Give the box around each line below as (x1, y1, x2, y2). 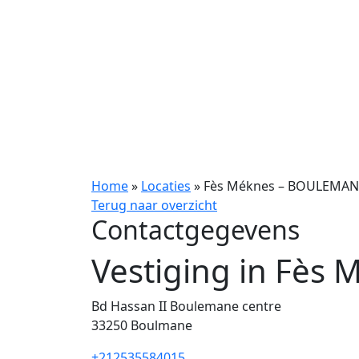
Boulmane (131, 317, 192, 334)
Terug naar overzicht (91, 196, 217, 214)
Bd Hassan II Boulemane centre (91, 297, 281, 315)
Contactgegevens (91, 212, 300, 247)
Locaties (141, 177, 191, 195)
